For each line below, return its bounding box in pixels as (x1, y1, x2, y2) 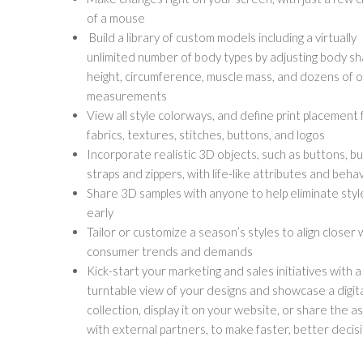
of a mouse (87, 11, 145, 25)
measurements (87, 88, 167, 103)
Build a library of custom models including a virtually (87, 30, 357, 45)
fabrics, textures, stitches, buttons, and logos (87, 127, 325, 142)
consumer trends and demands (87, 244, 253, 258)
